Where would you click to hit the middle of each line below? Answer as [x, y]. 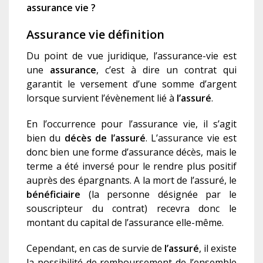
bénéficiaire [53, 195]
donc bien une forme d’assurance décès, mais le [131, 152]
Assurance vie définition [95, 35]
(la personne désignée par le [159, 195]
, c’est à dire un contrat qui [166, 70]
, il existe [218, 249]
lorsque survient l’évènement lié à [102, 98]
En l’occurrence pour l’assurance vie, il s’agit [131, 124]
